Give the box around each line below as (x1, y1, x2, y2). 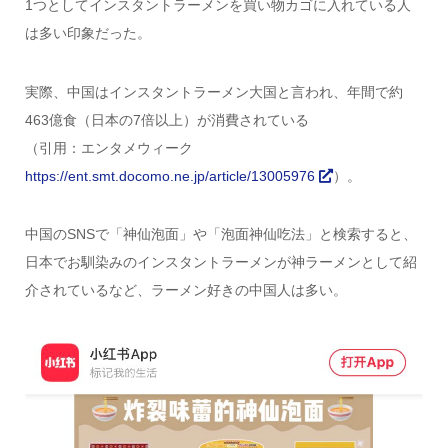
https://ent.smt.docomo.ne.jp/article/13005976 (24, 167, 319, 184)
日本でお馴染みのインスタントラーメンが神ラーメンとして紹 (24, 254, 417, 271)
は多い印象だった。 (24, 25, 151, 42)
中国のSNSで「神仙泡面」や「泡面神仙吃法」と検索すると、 (24, 226, 417, 243)
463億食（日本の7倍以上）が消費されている (24, 111, 309, 128)
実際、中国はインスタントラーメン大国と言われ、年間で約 (24, 83, 403, 100)
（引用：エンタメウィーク (24, 139, 207, 156)
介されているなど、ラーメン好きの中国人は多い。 (24, 282, 347, 299)
